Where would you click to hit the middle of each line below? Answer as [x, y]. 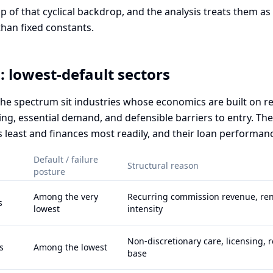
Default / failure [66, 159]
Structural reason [163, 165]
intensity [145, 209]
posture [49, 172]
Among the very [66, 197]
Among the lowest [70, 247]
